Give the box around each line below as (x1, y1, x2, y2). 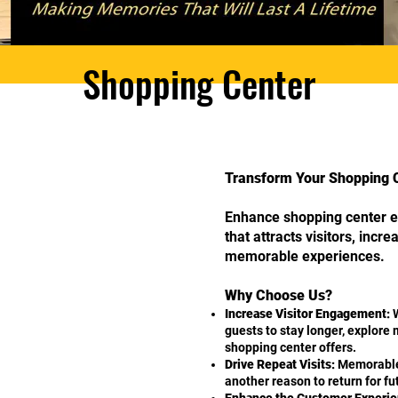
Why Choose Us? (225, 287, 332, 304)
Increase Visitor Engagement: (225, 306, 390, 321)
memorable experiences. (225, 248, 385, 265)
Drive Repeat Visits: (225, 357, 335, 371)
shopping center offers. (225, 340, 356, 354)
